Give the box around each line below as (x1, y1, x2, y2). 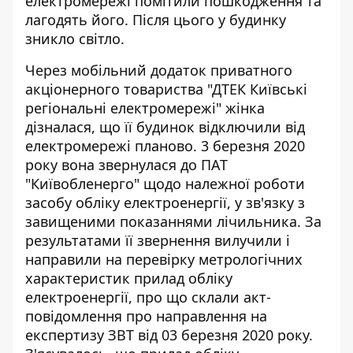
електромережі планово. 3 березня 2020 (25, 136, 305, 155)
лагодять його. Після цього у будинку (25, 10, 286, 29)
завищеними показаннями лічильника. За (25, 212, 321, 231)
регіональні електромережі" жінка (25, 98, 265, 117)
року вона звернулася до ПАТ (25, 155, 228, 174)
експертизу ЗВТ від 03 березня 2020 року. (25, 325, 313, 344)
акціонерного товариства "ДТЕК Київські (25, 80, 307, 98)
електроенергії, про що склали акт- (25, 288, 271, 307)
